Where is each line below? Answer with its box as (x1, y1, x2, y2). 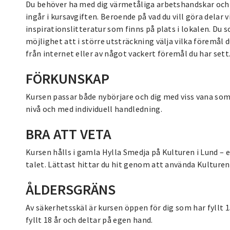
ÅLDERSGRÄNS (26, 180, 116, 199)
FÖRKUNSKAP (26, 69, 109, 88)
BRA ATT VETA (26, 124, 111, 143)
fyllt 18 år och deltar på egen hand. (26, 214, 153, 225)
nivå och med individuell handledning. (26, 103, 162, 114)
